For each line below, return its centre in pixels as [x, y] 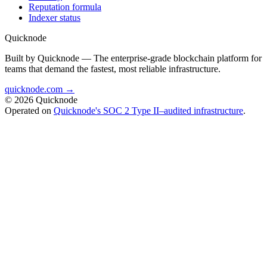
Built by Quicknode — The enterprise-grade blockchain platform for [133, 58]
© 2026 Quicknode [41, 100]
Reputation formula [65, 7]
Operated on [29, 110]
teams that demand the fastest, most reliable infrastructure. [113, 69]
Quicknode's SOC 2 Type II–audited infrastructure [148, 110]
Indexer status [55, 17]
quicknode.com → [40, 89]
